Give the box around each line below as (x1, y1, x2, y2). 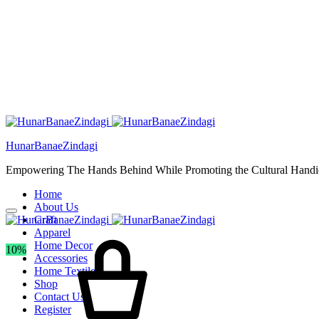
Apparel (34, 226, 70, 239)
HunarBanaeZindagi (6, 140, 98, 152)
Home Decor (34, 239, 93, 251)
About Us (34, 201, 78, 213)
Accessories (34, 252, 88, 264)
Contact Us (34, 291, 85, 303)
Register (34, 303, 71, 315)
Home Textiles (34, 265, 100, 277)
